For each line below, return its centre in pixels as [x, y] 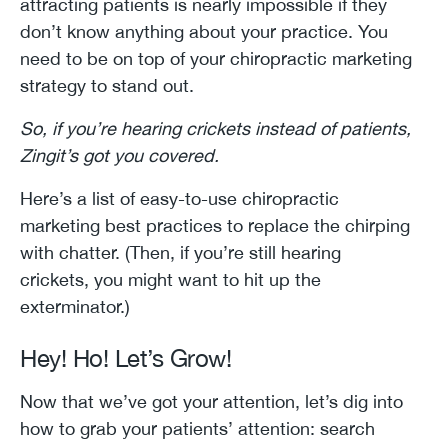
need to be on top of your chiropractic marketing [216, 58]
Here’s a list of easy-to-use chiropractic [179, 198]
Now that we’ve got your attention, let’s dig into [211, 401]
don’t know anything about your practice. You [204, 31]
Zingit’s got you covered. [119, 155]
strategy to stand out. [107, 85]
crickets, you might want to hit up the [170, 279]
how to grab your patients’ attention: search [197, 428]
